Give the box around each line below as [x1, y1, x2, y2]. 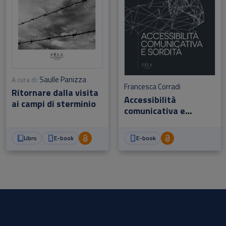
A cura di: [12, 75, 38, 85]
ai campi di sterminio [12, 97, 96, 111]
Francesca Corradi [124, 81, 181, 93]
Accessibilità [124, 93, 176, 107]
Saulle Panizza [39, 74, 87, 86]
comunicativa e [124, 104, 185, 118]
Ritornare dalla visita [12, 86, 99, 100]
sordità [124, 115, 154, 129]
